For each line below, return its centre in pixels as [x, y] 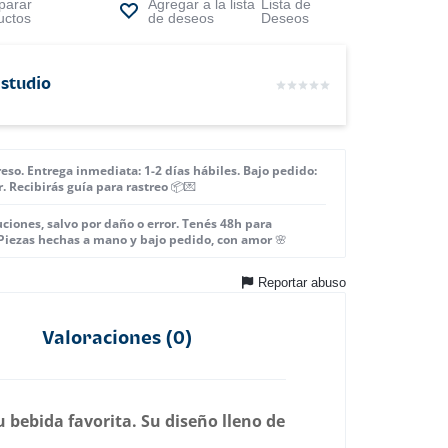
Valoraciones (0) [117, 338]
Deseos [284, 18]
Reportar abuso [302, 282]
